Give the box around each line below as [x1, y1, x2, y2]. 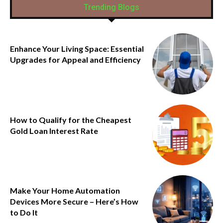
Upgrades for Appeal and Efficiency [10, 55, 141, 65]
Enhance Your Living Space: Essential [10, 44, 144, 54]
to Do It [10, 207, 38, 217]
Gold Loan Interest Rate [10, 125, 100, 135]
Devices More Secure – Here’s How [10, 196, 138, 206]
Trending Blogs [84, 2, 139, 12]
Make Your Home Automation [10, 185, 120, 195]
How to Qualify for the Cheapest [10, 114, 131, 124]
